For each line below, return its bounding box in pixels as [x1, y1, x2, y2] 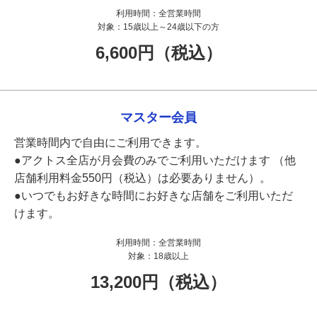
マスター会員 [120, 110, 197, 125]
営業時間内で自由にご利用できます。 [14, 136, 207, 149]
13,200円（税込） [91, 272, 226, 292]
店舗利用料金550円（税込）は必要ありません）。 [14, 171, 271, 184]
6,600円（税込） [95, 42, 222, 62]
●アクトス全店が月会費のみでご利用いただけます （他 [14, 154, 296, 166]
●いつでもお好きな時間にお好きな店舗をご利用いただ [14, 189, 293, 202]
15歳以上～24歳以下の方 [123, 21, 219, 32]
